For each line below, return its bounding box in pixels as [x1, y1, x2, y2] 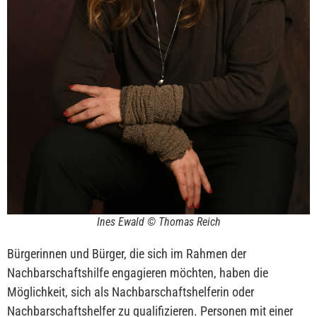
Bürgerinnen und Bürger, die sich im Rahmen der [7, 246, 246, 262]
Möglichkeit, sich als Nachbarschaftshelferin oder [7, 284, 254, 300]
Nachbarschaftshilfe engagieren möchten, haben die [7, 265, 268, 281]
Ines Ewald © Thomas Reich [96, 215, 221, 229]
